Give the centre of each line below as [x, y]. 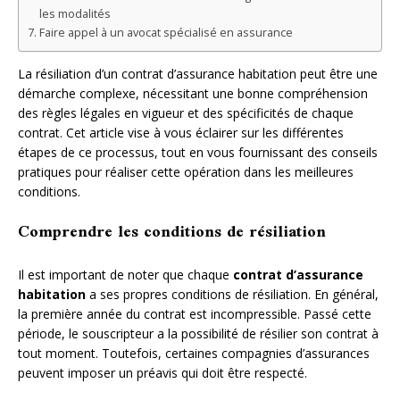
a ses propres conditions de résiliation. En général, [232, 294]
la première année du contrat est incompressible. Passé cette [195, 313]
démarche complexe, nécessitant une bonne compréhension [193, 93]
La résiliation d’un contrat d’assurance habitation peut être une [198, 73]
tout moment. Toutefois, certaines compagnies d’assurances [194, 353]
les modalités [75, 13]
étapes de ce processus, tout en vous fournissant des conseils [198, 152]
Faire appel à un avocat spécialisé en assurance [166, 32]
